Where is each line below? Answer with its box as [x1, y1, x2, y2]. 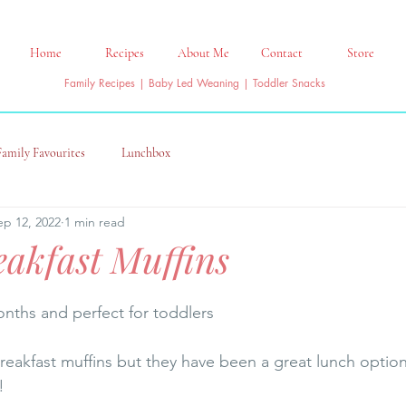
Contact [261, 45, 303, 61]
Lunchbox [121, 144, 170, 160]
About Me [177, 45, 229, 61]
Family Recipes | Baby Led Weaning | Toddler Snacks [64, 75, 325, 92]
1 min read [64, 213, 125, 230]
